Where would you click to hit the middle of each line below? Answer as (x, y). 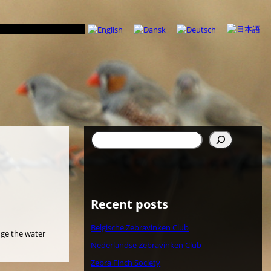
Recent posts (130, 204)
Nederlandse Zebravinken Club (146, 245)
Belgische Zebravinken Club (140, 228)
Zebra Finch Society (126, 262)
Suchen (104, 135)
